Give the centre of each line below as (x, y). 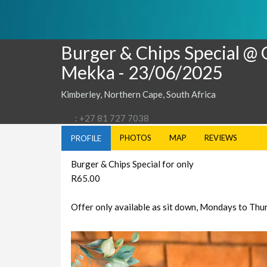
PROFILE (86, 138)
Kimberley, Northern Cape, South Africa (138, 94)
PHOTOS (136, 137)
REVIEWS (221, 137)
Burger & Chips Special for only (132, 164)
